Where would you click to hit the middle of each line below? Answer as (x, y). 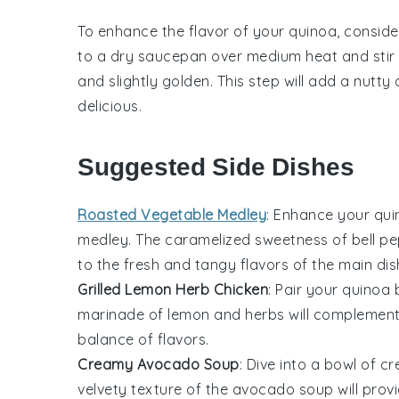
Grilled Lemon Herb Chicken (173, 289)
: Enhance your (320, 214)
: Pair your (305, 289)
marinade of (122, 314)
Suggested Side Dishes (216, 167)
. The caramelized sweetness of (240, 239)
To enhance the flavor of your (183, 31)
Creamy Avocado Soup (159, 364)
